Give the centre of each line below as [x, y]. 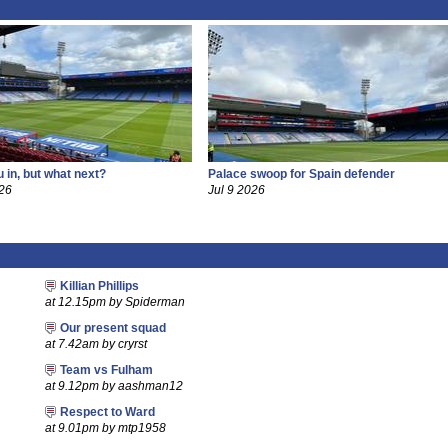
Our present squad [112, 328]
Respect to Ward [107, 412]
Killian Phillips [99, 286]
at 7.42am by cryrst [95, 344]
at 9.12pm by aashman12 [113, 386]
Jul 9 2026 [236, 190]
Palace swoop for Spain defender [301, 174]
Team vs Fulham [106, 370]
